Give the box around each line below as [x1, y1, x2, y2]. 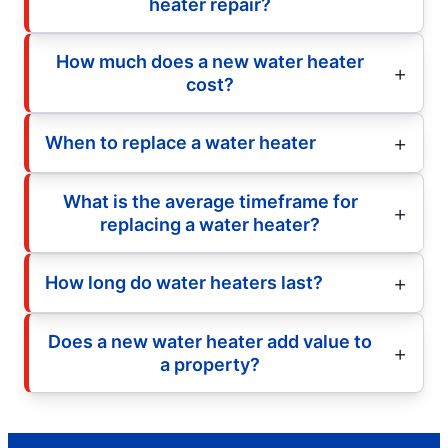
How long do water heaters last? [45, 272, 323, 294]
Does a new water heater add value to [48, 330, 372, 352]
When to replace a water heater [45, 132, 316, 154]
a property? [160, 353, 260, 375]
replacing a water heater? [100, 213, 320, 235]
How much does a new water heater [56, 50, 364, 72]
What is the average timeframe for [62, 190, 358, 212]
